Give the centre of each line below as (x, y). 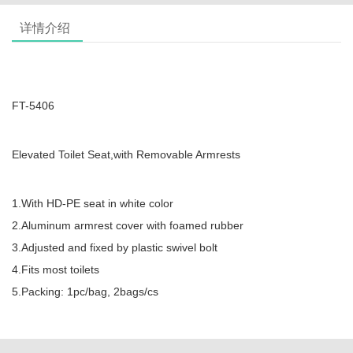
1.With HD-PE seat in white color (93, 203)
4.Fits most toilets (56, 269)
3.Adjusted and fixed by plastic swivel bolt (115, 247)
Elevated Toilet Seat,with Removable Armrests (126, 154)
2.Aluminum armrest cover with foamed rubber (128, 225)
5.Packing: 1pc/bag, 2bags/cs (85, 292)
